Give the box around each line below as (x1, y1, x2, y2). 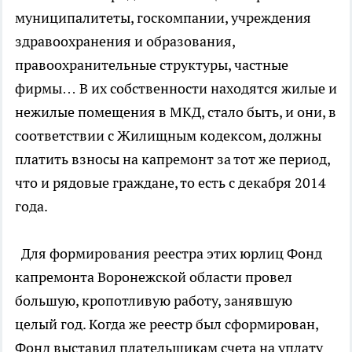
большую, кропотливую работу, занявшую (15, 291, 292, 310)
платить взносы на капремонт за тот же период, (15, 149, 330, 168)
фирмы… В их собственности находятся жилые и (15, 79, 337, 97)
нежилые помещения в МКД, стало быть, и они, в (15, 102, 336, 121)
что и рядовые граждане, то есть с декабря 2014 (15, 173, 326, 192)
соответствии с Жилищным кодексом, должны (15, 126, 321, 145)
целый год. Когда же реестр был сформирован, (15, 314, 318, 333)
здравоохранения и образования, (15, 31, 235, 50)
